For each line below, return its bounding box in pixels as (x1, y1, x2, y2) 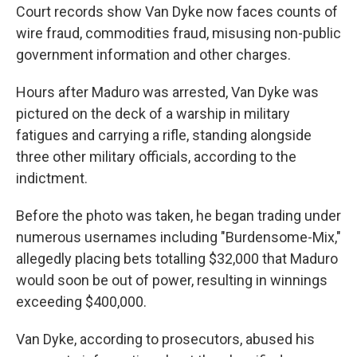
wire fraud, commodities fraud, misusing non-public (16, 25, 341, 41)
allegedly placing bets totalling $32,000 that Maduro (16, 250, 338, 267)
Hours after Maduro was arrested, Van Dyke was (16, 84, 319, 100)
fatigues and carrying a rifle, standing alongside (16, 127, 312, 143)
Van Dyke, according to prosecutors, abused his (16, 331, 315, 347)
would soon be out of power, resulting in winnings (16, 272, 328, 288)
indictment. (16, 170, 88, 186)
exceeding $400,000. (16, 293, 147, 310)
